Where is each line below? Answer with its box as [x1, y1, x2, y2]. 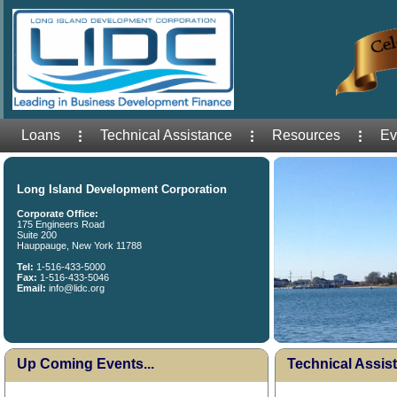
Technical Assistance [100, 128, 232, 143]
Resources [272, 128, 340, 143]
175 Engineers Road [17, 219, 105, 230]
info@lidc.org [46, 283, 105, 293]
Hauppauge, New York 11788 [17, 240, 142, 251]
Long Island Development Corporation [17, 183, 227, 196]
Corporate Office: [17, 208, 98, 219]
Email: [17, 283, 46, 293]
